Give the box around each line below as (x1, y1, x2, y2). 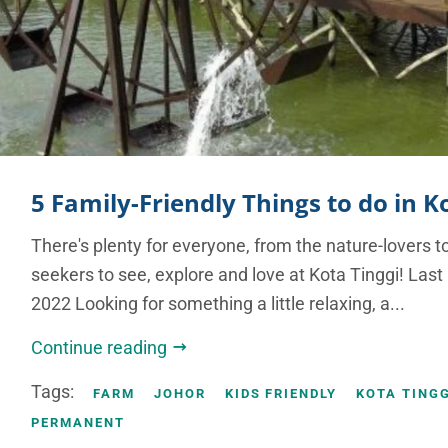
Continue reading (31, 337, 172, 359)
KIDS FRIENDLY (224, 386, 338, 402)
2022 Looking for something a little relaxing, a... (31, 293, 406, 315)
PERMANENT (31, 415, 125, 431)
